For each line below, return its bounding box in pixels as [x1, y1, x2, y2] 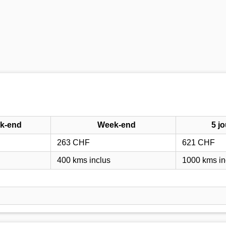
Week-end [97, 120, 136, 129]
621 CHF [182, 138, 215, 147]
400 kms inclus [57, 155, 110, 164]
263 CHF [57, 138, 90, 147]
